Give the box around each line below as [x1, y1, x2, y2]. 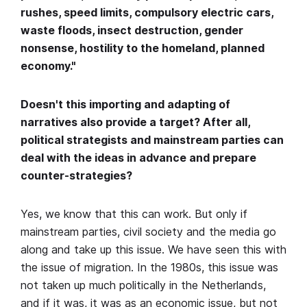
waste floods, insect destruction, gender [21, 23, 243, 38]
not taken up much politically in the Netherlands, [21, 278, 266, 293]
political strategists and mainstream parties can [21, 133, 284, 147]
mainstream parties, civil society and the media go [21, 225, 276, 239]
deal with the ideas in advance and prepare [21, 151, 256, 165]
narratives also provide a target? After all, [21, 115, 250, 130]
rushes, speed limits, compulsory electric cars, [21, 5, 273, 20]
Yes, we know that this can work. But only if [21, 207, 247, 221]
